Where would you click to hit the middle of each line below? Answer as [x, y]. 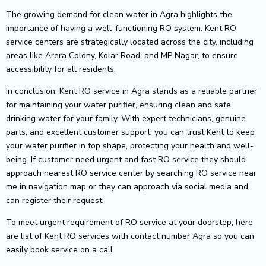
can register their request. [55, 200]
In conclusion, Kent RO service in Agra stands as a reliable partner [132, 91]
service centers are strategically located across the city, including [130, 42]
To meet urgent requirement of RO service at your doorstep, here [129, 222]
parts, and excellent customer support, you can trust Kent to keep [130, 132]
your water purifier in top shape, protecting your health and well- [130, 145]
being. [18, 159]
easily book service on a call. [60, 249]
